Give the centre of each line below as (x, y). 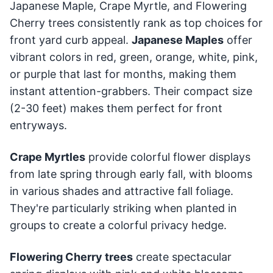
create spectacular (182, 257)
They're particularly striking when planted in (123, 208)
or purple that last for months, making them (123, 74)
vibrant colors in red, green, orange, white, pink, (134, 57)
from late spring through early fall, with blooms (131, 174)
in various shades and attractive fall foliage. (122, 191)
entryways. (38, 125)
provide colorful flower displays (168, 157)
